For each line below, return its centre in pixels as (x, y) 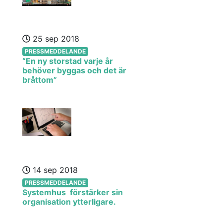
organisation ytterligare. (69, 202)
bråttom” (40, 80)
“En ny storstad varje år (68, 61)
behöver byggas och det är (74, 70)
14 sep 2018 (54, 170)
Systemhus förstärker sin (73, 192)
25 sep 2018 (55, 39)
